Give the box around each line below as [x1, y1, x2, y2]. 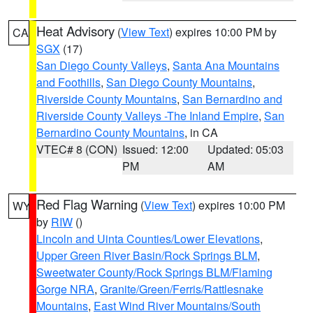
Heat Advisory [36, 22, 115, 40]
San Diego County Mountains [106, 74, 252, 90]
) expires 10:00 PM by [169, 24, 277, 40]
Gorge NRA [36, 281, 94, 297]
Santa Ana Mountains [173, 57, 279, 73]
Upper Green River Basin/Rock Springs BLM [36, 247, 257, 263]
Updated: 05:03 [208, 141, 284, 157]
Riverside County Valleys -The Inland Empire [36, 108, 259, 124]
